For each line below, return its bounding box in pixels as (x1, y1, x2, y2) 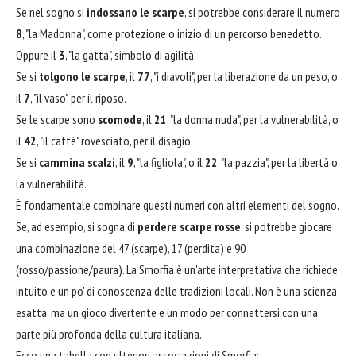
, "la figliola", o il (133, 154, 205, 171)
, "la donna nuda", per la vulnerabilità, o (167, 111, 339, 128)
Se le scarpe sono (16, 111, 98, 128)
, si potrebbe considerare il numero (184, 4, 340, 21)
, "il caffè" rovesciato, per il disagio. (37, 133, 193, 149)
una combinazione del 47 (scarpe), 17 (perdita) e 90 (16, 240, 246, 257)
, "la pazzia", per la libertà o (218, 154, 338, 171)
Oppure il (16, 47, 59, 64)
